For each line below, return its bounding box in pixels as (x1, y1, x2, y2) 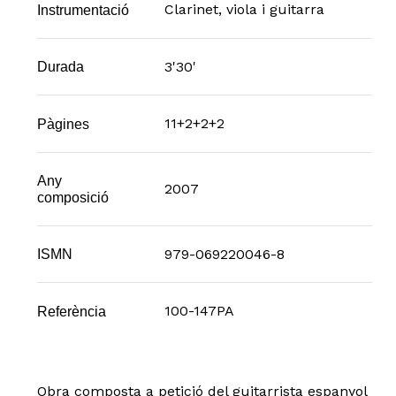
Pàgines (36, 115, 89, 132)
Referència (36, 302, 106, 319)
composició (36, 188, 109, 205)
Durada (36, 58, 84, 75)
